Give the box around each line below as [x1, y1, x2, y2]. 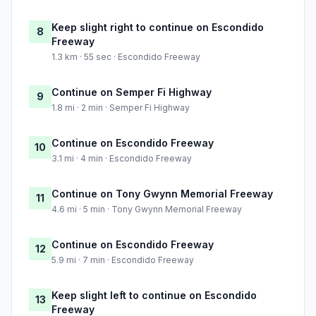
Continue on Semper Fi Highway [51, 86, 212, 99]
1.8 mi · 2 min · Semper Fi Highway [51, 102, 190, 114]
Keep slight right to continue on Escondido [51, 21, 264, 34]
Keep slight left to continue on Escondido [51, 289, 257, 302]
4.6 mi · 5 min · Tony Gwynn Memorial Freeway [51, 204, 242, 215]
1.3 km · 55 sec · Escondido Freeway [51, 51, 200, 63]
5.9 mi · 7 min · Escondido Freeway [51, 255, 194, 266]
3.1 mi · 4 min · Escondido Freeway [51, 153, 192, 164]
